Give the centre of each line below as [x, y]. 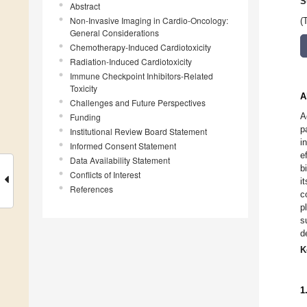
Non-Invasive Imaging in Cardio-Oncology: [149, 21]
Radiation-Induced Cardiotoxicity [131, 62]
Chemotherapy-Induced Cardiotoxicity [140, 47]
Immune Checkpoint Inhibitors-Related [142, 76]
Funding [85, 117]
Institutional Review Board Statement [138, 132]
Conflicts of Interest [105, 175]
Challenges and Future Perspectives [138, 103]
